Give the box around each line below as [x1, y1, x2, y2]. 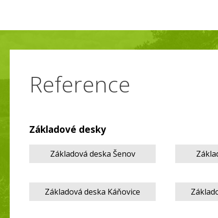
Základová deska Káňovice [45, 186, 140, 197]
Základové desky [29, 123, 106, 135]
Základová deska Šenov [50, 148, 135, 159]
